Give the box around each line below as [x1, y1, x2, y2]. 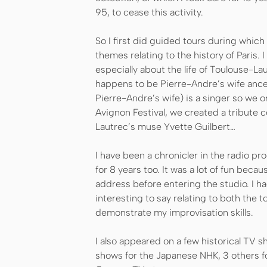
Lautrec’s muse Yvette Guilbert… [95, 121, 235, 132]
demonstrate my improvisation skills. [95, 207, 253, 218]
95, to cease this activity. [95, 7, 203, 18]
